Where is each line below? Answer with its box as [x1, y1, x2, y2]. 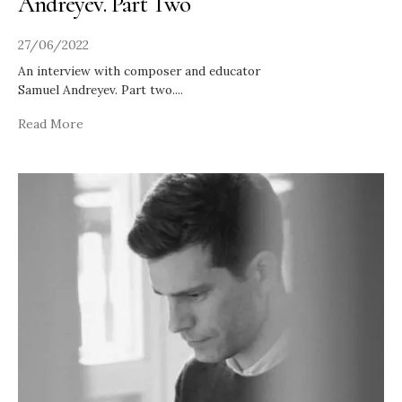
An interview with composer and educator [18, 62, 260, 79]
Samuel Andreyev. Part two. [18, 81, 175, 98]
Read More [18, 115, 83, 132]
